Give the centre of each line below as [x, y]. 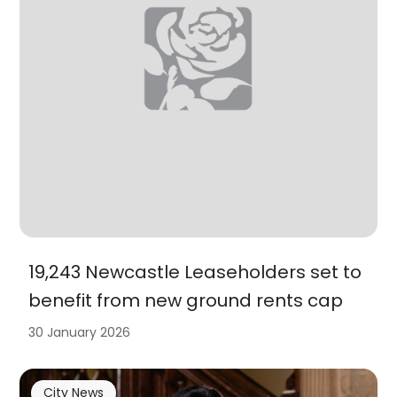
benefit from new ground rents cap [186, 301]
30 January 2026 [80, 333]
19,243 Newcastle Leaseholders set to [195, 272]
